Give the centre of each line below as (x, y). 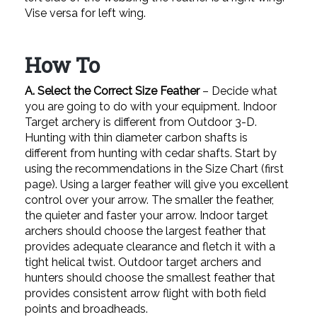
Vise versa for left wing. (85, 13)
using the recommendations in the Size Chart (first (154, 169)
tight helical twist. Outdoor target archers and (143, 262)
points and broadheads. (86, 309)
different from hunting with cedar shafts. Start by (151, 153)
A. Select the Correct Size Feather (112, 91)
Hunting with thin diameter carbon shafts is (136, 138)
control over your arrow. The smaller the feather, (149, 200)
